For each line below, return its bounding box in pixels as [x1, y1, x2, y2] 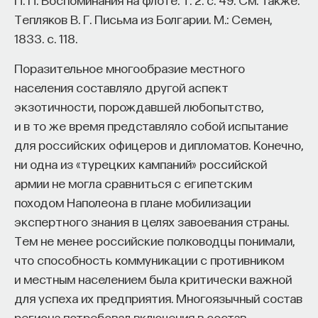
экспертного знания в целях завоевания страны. [14, 213, 289, 229]
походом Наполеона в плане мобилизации [14, 194, 251, 209]
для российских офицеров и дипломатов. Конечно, [14, 136, 303, 152]
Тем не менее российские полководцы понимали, [14, 232, 295, 248]
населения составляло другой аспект [14, 79, 229, 94]
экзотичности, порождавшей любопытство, [14, 98, 263, 114]
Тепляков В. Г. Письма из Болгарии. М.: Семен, [14, 11, 272, 26]
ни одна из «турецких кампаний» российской [14, 155, 267, 171]
